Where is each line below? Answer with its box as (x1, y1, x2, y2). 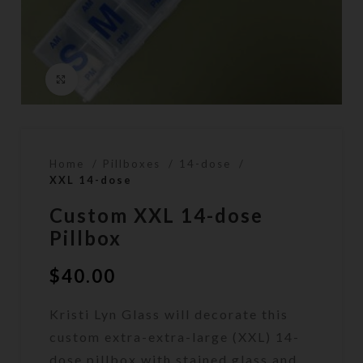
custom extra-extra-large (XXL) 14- (49, 328, 301, 344)
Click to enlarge (78, 72, 186, 86)
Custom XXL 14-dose (49, 203, 264, 227)
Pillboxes (103, 156, 165, 170)
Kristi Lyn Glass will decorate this (49, 305, 289, 322)
